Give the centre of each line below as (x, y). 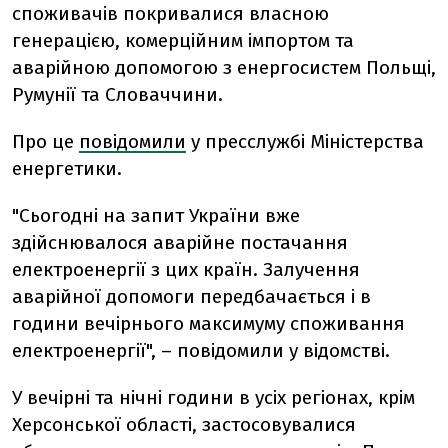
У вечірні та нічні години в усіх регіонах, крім (213, 397)
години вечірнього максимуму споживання (208, 323)
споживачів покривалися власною (170, 13)
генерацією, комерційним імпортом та (183, 40)
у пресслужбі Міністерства (305, 141)
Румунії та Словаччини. (120, 94)
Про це (45, 141)
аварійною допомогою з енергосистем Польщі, (224, 67)
